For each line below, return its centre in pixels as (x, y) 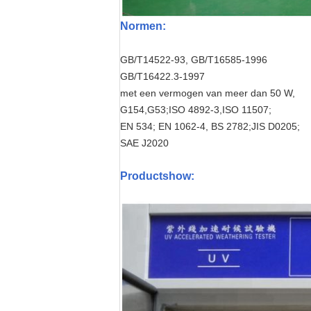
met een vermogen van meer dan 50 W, (208, 93)
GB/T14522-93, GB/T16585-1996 (194, 60)
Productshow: (157, 176)
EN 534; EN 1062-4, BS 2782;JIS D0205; (210, 126)
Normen (141, 26)
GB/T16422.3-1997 (162, 76)
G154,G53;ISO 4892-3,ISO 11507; (196, 110)
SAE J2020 (144, 143)
